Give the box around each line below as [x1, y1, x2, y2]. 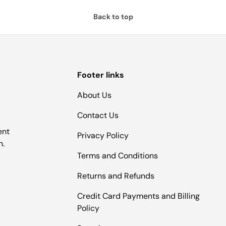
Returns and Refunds [77, 170, 154, 181]
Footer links [77, 69, 124, 80]
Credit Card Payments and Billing [77, 190, 200, 201]
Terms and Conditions [77, 150, 158, 161]
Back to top [93, 12, 133, 21]
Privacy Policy [77, 130, 129, 141]
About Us [77, 89, 111, 100]
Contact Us [77, 109, 119, 121]
